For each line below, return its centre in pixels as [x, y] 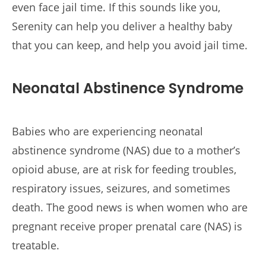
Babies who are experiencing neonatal [107, 131]
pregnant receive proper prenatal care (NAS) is [127, 226]
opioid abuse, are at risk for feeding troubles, [124, 169]
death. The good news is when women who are [130, 207]
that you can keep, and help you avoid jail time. [130, 45]
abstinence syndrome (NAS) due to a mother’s [126, 150]
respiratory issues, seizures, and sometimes [121, 188]
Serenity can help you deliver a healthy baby [122, 26]
